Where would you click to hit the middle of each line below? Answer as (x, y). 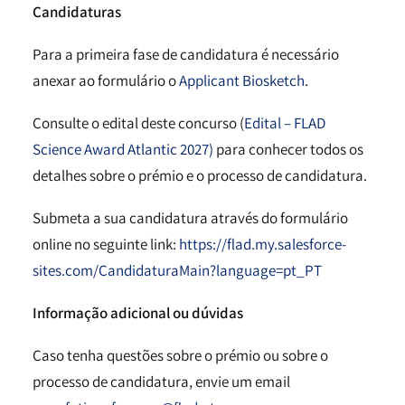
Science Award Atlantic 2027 (121, 149)
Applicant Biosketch (242, 80)
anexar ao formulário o (106, 80)
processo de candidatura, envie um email (161, 381)
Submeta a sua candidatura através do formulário (190, 218)
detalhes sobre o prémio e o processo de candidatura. (200, 175)
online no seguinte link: (104, 244)
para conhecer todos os (288, 149)
